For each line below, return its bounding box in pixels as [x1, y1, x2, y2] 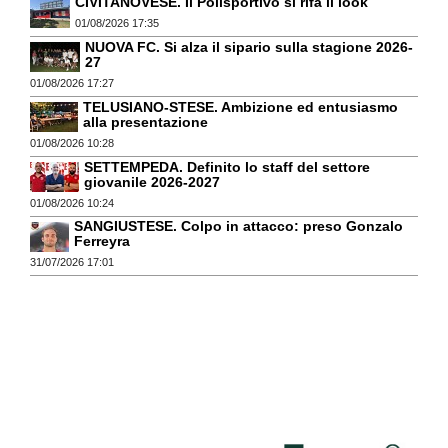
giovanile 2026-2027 [84, 173, 220, 190]
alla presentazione [83, 113, 208, 130]
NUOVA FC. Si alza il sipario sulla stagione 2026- [85, 39, 413, 56]
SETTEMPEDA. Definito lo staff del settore [84, 158, 370, 175]
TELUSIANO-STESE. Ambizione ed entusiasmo [83, 98, 398, 115]
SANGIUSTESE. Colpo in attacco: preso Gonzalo [74, 218, 403, 235]
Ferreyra [74, 233, 130, 250]
